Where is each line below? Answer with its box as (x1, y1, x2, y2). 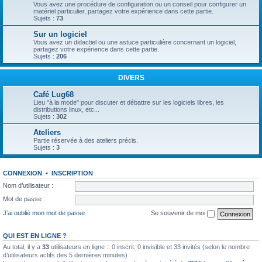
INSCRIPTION (51, 169, 93, 177)
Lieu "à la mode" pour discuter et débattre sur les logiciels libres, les (33, 98, 224, 106)
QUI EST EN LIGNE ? (3, 232, 67, 239)
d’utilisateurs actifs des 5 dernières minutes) (3, 251, 127, 258)
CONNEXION (3, 169, 42, 177)
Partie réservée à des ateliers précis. (33, 136, 138, 144)
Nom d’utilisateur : (3, 182, 53, 189)
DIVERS (118, 73, 144, 82)
